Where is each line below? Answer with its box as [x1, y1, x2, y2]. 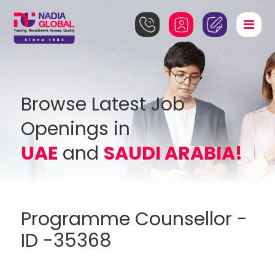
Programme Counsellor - [21, 206, 248, 232]
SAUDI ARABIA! [104, 141, 243, 166]
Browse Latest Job [21, 91, 185, 117]
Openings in [21, 116, 131, 142]
